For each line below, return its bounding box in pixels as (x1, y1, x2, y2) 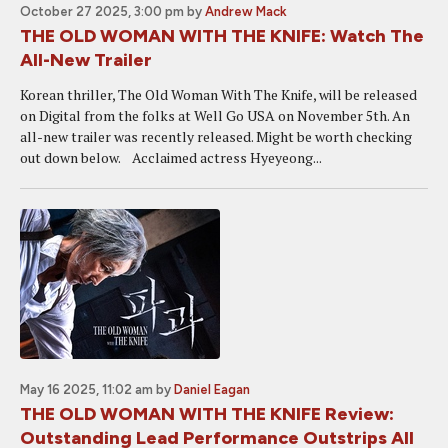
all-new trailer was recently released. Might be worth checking (20, 127, 412, 146)
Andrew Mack (205, 4, 287, 19)
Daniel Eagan (174, 382, 250, 397)
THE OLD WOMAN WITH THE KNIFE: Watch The (20, 25, 424, 47)
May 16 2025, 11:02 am (20, 382, 153, 397)
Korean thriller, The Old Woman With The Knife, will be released (20, 85, 417, 104)
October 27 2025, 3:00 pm (20, 4, 184, 19)
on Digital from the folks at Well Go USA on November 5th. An (20, 106, 410, 125)
